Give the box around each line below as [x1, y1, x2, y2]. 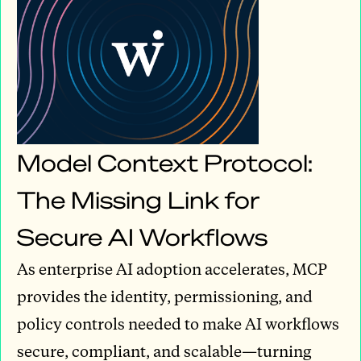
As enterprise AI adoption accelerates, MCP [17, 259, 327, 280]
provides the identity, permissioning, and [17, 286, 313, 307]
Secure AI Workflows [17, 222, 268, 252]
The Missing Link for [17, 185, 259, 215]
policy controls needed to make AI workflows [17, 313, 339, 334]
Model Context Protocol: [17, 147, 313, 178]
